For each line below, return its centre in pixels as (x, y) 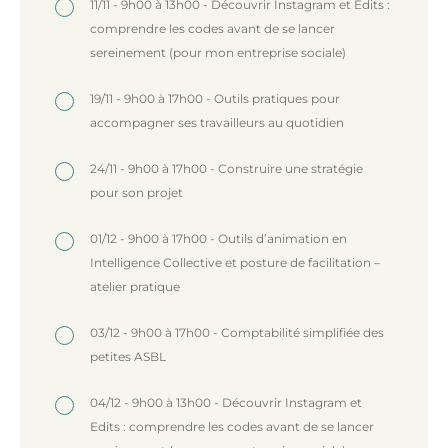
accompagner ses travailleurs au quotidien (217, 122)
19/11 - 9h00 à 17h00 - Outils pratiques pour (215, 98)
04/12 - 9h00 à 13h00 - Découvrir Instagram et (226, 402)
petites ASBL (128, 356)
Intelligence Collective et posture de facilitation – (235, 262)
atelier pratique (135, 286)
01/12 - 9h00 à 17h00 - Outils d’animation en (218, 238)
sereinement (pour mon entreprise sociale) (218, 52)
